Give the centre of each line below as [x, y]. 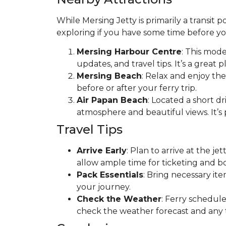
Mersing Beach [109, 76]
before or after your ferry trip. [137, 88]
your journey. [104, 187]
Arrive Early [102, 151]
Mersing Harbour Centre [129, 52]
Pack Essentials [110, 175]
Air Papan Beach [112, 100]
